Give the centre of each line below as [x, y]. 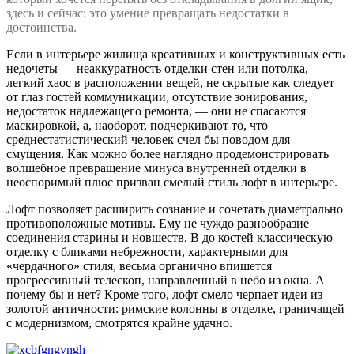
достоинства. [41, 27]
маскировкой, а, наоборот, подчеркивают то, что [137, 125]
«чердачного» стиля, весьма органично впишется [139, 265]
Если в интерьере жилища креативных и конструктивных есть [175, 54]
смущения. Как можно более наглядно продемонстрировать [168, 153]
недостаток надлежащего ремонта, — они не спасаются [156, 111]
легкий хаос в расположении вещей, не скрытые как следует [170, 82]
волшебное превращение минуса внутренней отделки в [156, 168]
